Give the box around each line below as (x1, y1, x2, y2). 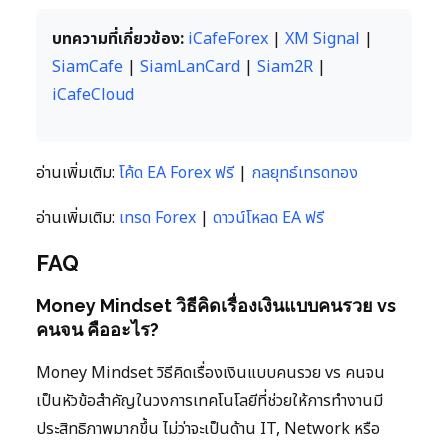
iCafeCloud (52, 82, 134, 107)
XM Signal (285, 26, 360, 51)
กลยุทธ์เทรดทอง (251, 160, 358, 185)
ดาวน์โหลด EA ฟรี (213, 205, 324, 230)
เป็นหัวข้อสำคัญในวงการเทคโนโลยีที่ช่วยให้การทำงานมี (36, 388, 383, 413)
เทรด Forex (119, 205, 196, 230)
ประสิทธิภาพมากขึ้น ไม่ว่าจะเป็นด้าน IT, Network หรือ (36, 416, 380, 441)
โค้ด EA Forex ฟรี (119, 160, 234, 185)
